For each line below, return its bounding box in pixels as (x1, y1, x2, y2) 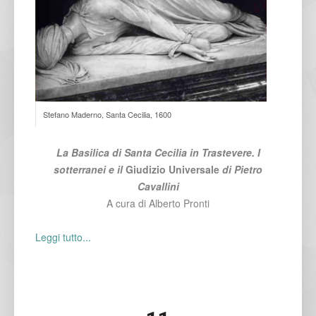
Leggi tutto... (35, 230, 91, 245)
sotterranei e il (54, 162, 126, 177)
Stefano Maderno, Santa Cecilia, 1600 (43, 109, 171, 121)
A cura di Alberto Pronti (107, 196, 209, 211)
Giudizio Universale (126, 162, 219, 177)
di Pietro (219, 162, 262, 177)
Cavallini (137, 179, 179, 194)
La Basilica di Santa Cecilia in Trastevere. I (56, 145, 260, 160)
